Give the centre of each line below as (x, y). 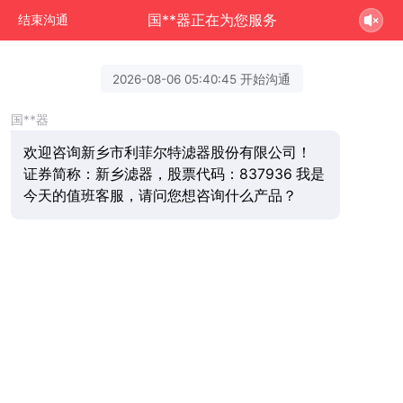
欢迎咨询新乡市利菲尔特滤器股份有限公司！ (167, 153)
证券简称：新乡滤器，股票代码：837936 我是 (174, 175)
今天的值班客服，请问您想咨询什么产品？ (160, 196)
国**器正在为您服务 (213, 20)
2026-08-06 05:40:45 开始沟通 (201, 79)
